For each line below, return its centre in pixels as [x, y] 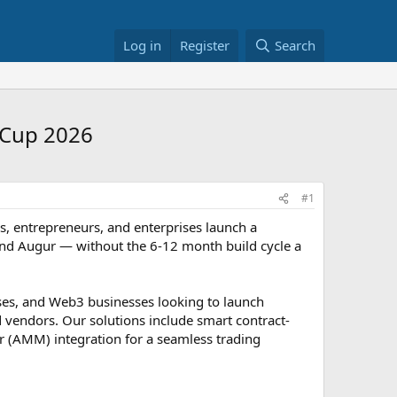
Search [295, 45]
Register [205, 45]
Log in [143, 45]
